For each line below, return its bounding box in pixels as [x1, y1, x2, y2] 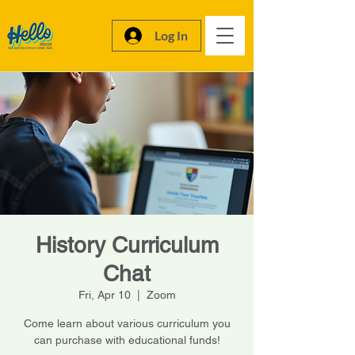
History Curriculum [35, 232, 219, 258]
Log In [154, 28, 188, 43]
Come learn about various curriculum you [23, 317, 231, 330]
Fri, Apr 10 [78, 288, 131, 301]
